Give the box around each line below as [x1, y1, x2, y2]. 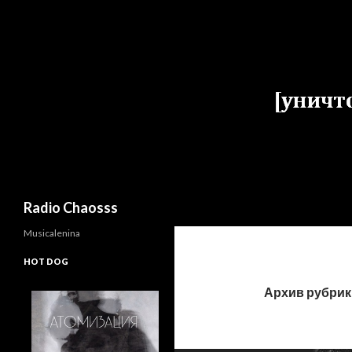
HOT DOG [24, 256, 68, 266]
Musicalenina [24, 227, 80, 239]
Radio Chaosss [24, 199, 118, 216]
